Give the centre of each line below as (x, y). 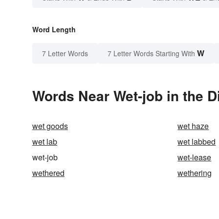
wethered (48, 173)
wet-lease (195, 157)
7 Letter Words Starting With (151, 54)
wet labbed (197, 142)
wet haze (193, 126)
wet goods (50, 126)
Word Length (54, 30)
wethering (195, 173)
